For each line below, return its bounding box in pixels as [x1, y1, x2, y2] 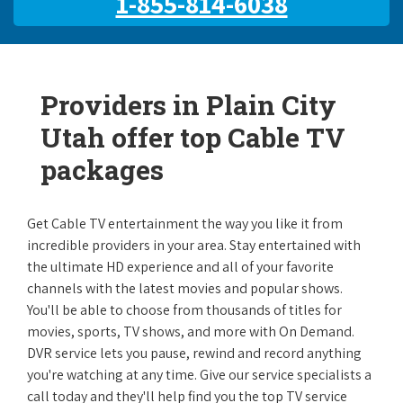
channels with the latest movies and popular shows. [27, 279, 343, 298]
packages [40, 152, 164, 187]
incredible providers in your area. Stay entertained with [27, 236, 361, 255]
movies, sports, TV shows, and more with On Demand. [27, 322, 354, 341]
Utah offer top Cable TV [40, 120, 345, 155]
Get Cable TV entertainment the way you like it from [27, 214, 343, 233]
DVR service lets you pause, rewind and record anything [27, 344, 362, 363]
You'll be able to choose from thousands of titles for [27, 300, 342, 319]
